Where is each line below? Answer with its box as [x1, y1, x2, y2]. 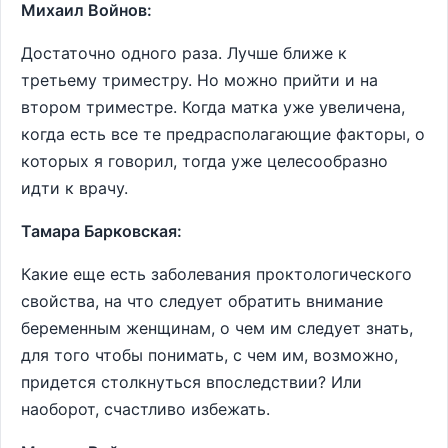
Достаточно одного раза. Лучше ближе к [21, 43, 347, 63]
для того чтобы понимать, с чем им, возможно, [21, 345, 398, 365]
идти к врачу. [21, 178, 128, 198]
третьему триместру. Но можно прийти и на [21, 70, 378, 90]
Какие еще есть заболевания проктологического [21, 264, 412, 284]
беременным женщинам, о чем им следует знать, [21, 318, 413, 338]
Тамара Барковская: [21, 221, 182, 241]
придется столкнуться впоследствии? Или [21, 372, 362, 392]
